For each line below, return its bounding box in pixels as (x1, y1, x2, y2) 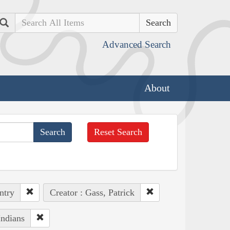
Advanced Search (102, 39, 171, 50)
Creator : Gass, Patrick (49, 187, 135, 198)
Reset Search (94, 126, 143, 137)
